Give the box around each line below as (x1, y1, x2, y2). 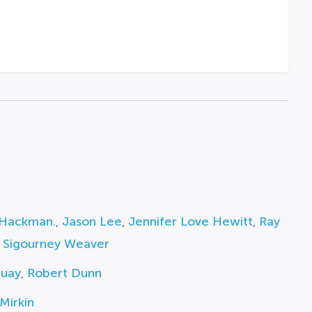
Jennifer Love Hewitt (127, 214, 253, 228)
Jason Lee (61, 214, 122, 228)
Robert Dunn (26, 266, 102, 280)
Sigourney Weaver (2, 237, 109, 251)
